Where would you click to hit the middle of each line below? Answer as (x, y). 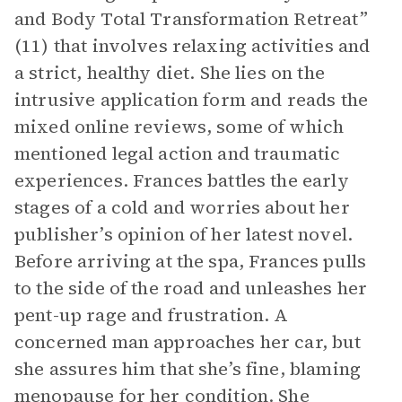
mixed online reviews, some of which (179, 127)
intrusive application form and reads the (191, 100)
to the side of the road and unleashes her (191, 288)
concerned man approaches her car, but (188, 342)
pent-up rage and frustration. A (152, 315)
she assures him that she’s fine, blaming (188, 369)
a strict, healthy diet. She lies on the (170, 73)
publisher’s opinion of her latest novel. (184, 234)
